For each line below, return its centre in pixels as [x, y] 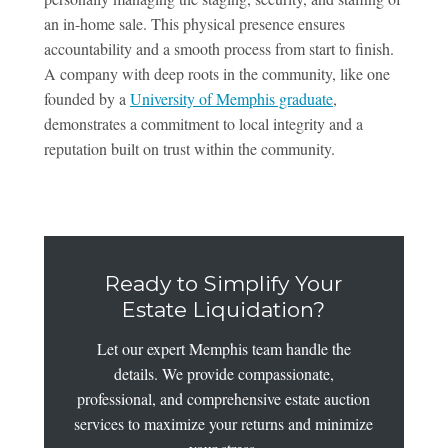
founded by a [86, 99]
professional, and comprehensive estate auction [224, 399]
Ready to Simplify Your [224, 284]
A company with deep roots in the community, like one [216, 74]
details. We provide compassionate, [223, 374]
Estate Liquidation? [224, 310]
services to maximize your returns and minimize [224, 424]
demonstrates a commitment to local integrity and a [203, 124]
